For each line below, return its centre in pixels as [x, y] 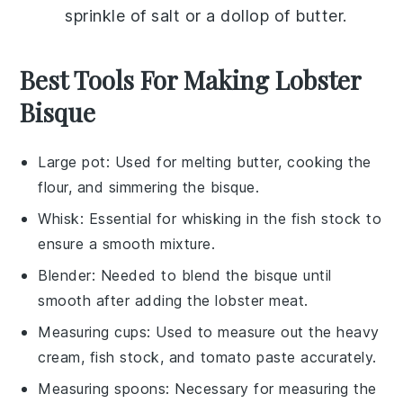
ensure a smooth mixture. [127, 243]
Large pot [72, 161]
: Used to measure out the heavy [263, 331]
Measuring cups [93, 331]
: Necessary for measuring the [271, 388]
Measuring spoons [102, 388]
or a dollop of [238, 15]
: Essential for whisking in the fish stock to [231, 218]
